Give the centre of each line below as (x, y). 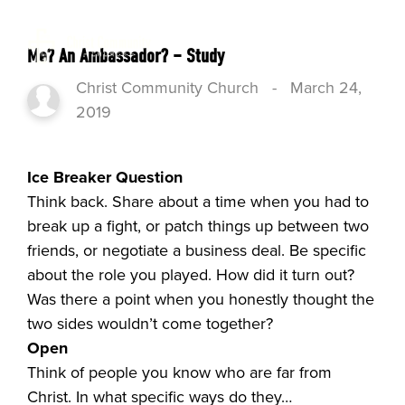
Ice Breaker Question (105, 177)
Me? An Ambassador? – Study (126, 56)
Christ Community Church (168, 87)
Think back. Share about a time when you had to (198, 201)
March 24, (326, 87)
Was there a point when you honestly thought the (201, 299)
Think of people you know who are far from (180, 372)
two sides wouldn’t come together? (151, 323)
